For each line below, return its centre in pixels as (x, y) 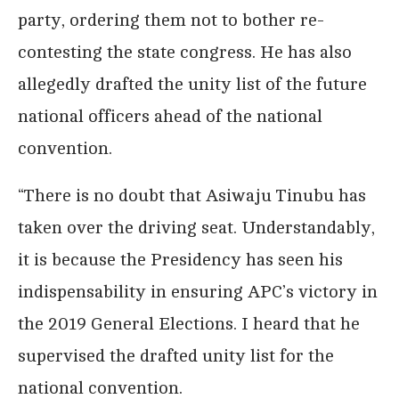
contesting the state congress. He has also (185, 52)
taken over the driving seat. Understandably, (196, 227)
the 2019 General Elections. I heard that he (189, 323)
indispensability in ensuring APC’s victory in (198, 291)
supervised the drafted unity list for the (176, 355)
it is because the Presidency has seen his (180, 259)
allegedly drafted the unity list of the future (192, 84)
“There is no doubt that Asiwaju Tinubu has (192, 195)
